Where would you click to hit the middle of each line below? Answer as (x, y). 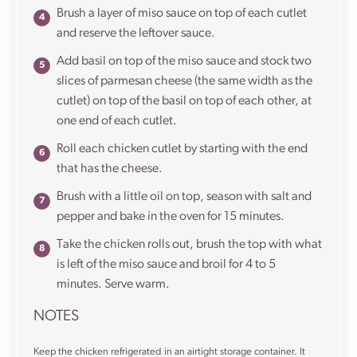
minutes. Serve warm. (114, 285)
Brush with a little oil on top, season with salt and (184, 197)
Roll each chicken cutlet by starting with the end (182, 149)
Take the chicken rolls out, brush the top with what (190, 245)
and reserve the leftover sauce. (136, 34)
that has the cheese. (110, 169)
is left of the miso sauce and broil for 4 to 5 (167, 265)
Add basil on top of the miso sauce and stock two (184, 62)
